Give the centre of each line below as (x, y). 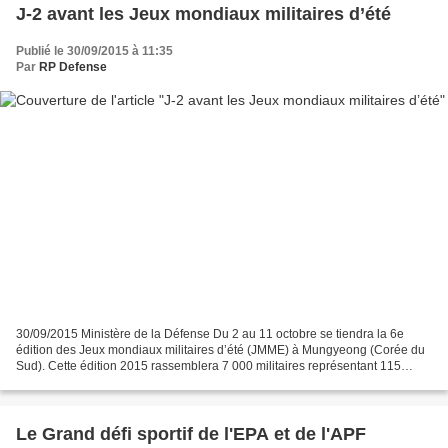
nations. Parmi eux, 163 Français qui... (119, 382)
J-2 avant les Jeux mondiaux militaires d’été (203, 13)
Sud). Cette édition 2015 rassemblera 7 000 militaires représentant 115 (208, 366)
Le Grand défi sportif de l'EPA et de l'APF (191, 434)
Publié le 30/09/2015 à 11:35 (94, 50)
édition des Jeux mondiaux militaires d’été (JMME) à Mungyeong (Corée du (220, 350)
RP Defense (73, 66)
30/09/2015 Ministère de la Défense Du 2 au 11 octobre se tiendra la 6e (210, 334)
